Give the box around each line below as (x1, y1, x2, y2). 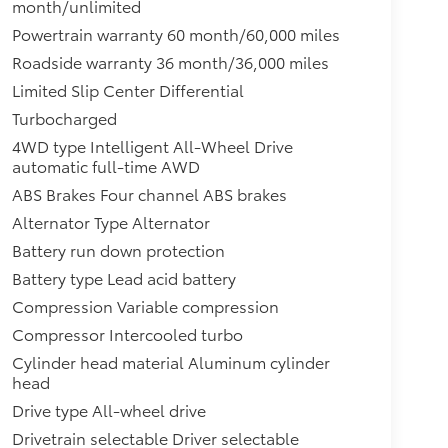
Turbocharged (11, 106, 117, 130)
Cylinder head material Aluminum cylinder (11, 350, 330, 374)
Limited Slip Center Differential (11, 78, 244, 102)
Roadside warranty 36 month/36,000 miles (11, 50, 329, 74)
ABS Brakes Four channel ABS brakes (11, 182, 287, 206)
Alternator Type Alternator (11, 210, 210, 234)
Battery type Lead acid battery (11, 266, 236, 290)
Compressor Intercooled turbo (11, 322, 243, 346)
